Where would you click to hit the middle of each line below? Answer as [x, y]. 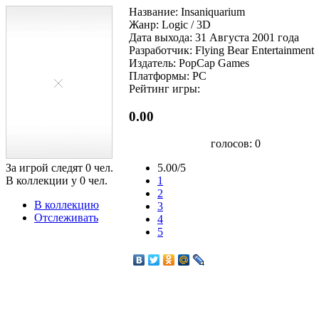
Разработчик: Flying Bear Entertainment [221, 50]
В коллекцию [67, 204]
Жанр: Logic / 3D [170, 24]
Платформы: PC [168, 75]
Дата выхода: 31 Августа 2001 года [214, 37]
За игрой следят [46, 167]
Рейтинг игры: [164, 88]
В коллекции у [43, 180]
